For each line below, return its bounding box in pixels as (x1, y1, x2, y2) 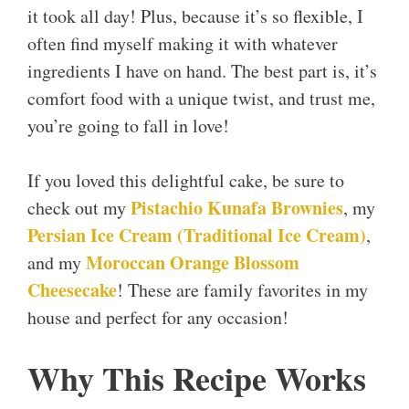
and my (27, 250, 86, 276)
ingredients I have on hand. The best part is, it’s (27, 58, 377, 84)
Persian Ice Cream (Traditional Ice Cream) (27, 222, 366, 249)
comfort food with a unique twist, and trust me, (27, 86, 375, 111)
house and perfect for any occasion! (27, 305, 288, 330)
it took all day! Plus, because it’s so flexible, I (27, 4, 363, 29)
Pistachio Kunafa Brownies (131, 194, 343, 222)
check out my (27, 195, 131, 221)
